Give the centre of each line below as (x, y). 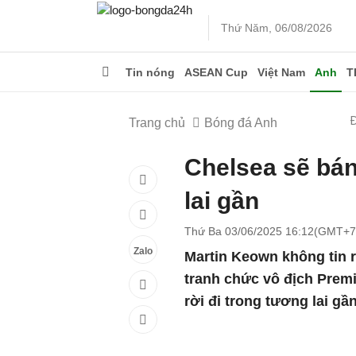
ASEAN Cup (216, 72)
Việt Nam (281, 72)
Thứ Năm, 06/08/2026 (277, 28)
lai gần (222, 201)
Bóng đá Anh (241, 123)
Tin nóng (150, 72)
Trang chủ (157, 123)
